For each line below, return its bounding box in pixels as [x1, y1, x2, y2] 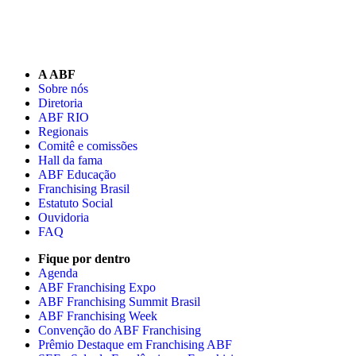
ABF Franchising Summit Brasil [38, 295, 200, 309]
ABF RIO [38, 110, 89, 125]
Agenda [38, 266, 78, 281]
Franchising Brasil [38, 182, 130, 196]
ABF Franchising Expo [38, 281, 156, 295]
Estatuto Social [38, 196, 113, 211]
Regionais [38, 125, 88, 139]
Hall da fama [38, 153, 103, 168]
